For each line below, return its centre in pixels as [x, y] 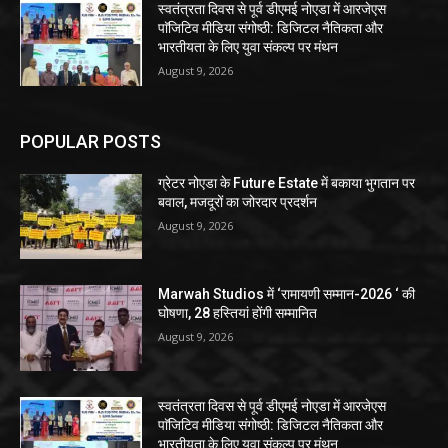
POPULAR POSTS [90, 141]
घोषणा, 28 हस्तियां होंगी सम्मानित [238, 313]
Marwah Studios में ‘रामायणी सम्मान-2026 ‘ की [287, 294]
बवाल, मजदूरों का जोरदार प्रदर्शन [238, 201]
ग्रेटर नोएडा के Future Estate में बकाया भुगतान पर [287, 182]
